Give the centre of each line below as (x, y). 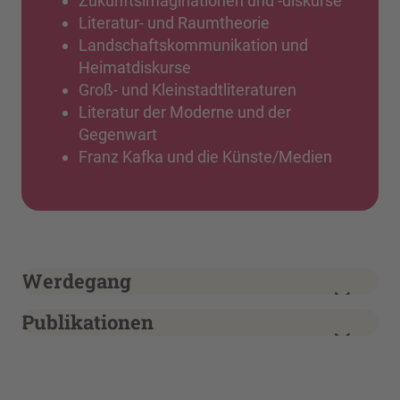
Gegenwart (118, 134)
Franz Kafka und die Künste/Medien (205, 156)
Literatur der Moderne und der (185, 112)
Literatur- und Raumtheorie (174, 22)
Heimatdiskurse (135, 67)
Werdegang (76, 280)
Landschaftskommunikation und (193, 45)
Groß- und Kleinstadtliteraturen (187, 89)
